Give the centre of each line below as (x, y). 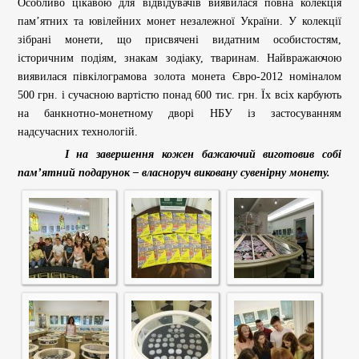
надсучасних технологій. (78, 131)
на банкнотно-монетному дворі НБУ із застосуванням (179, 113)
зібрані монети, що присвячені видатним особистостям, (179, 39)
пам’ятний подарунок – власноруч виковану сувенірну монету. (174, 172)
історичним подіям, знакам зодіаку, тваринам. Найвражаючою (179, 58)
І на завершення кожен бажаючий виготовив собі (179, 154)
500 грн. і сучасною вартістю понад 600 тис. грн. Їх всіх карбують (179, 95)
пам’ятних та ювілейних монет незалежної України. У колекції (179, 21)
